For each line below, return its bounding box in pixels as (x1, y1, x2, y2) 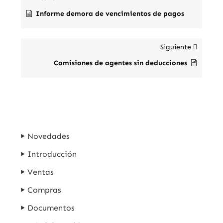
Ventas (27, 167, 54, 177)
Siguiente (160, 42, 193, 51)
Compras (27, 185, 62, 195)
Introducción (27, 149, 77, 159)
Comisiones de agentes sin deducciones (53, 58, 187, 67)
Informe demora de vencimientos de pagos (36, 9, 185, 18)
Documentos (27, 203, 75, 213)
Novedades (27, 131, 70, 141)
